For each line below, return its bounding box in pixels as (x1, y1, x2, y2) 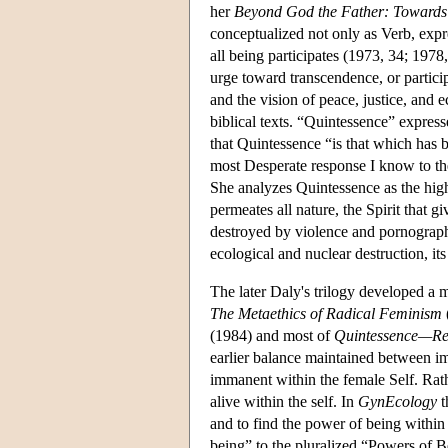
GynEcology (358, 392, 437, 410)
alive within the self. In (210, 392, 358, 410)
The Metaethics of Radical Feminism (210, 304, 442, 322)
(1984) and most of (210, 326, 334, 344)
